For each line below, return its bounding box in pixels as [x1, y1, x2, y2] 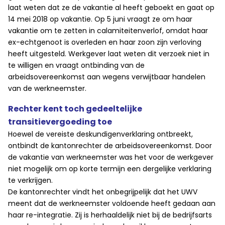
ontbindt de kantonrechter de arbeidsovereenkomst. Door [8, 141, 212, 151]
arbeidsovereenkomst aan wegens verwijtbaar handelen [8, 72, 205, 82]
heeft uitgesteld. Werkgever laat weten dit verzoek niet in [8, 49, 209, 59]
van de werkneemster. [8, 83, 86, 94]
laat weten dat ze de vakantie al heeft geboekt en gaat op [8, 3, 214, 13]
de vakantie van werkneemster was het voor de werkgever [8, 152, 213, 163]
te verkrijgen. [8, 175, 53, 186]
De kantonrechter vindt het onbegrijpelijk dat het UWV [8, 187, 197, 197]
